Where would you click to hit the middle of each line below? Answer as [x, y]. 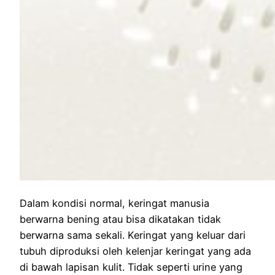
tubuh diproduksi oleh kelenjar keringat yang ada [135, 251]
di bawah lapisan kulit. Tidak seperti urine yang [131, 267]
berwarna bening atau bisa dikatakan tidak [120, 219]
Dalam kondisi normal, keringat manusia [114, 203]
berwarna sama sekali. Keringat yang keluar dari [133, 235]
